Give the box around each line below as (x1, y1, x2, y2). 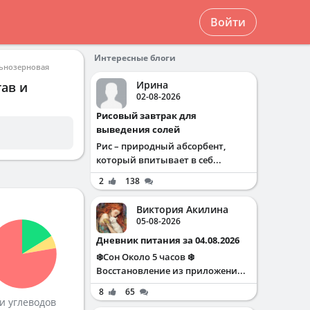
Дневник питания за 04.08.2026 (103, 234, 239, 246)
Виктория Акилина (136, 203, 228, 216)
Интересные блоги (94, 52, 176, 64)
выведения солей (96, 123, 180, 136)
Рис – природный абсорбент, (96, 140, 226, 152)
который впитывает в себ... (96, 154, 221, 166)
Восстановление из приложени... (96, 264, 246, 277)
